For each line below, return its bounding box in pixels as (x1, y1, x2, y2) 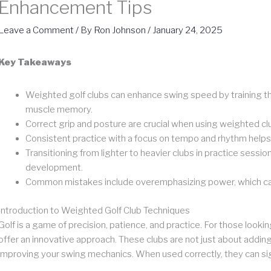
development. (25, 162, 83, 174)
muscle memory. (25, 104, 93, 116)
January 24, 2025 (152, 25, 223, 36)
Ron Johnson (94, 25, 148, 36)
